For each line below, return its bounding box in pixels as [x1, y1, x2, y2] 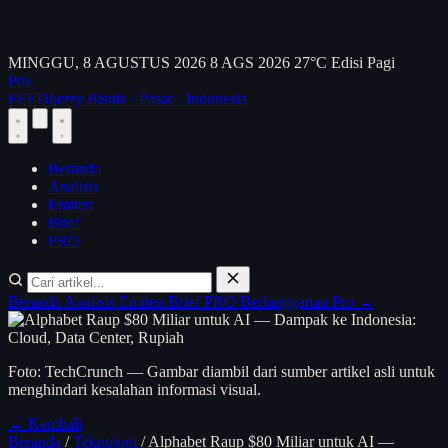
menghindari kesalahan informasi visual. [8, 381, 261, 398]
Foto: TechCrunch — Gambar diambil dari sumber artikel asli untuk [8, 363, 435, 380]
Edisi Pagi [331, 54, 395, 71]
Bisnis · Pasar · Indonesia [87, 90, 247, 107]
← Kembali [8, 415, 82, 432]
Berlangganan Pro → [240, 293, 374, 310]
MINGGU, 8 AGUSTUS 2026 [8, 54, 206, 71]
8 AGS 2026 [210, 54, 290, 71]
